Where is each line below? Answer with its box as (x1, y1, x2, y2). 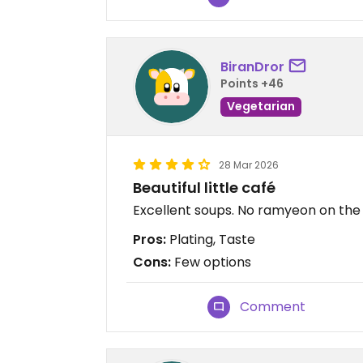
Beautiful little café (133, 177, 275, 199)
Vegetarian (227, 97, 295, 114)
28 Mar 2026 (219, 158, 279, 173)
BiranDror (220, 57, 284, 76)
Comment (240, 297, 306, 317)
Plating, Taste (166, 230, 255, 250)
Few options (171, 253, 251, 272)
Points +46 (220, 75, 284, 92)
